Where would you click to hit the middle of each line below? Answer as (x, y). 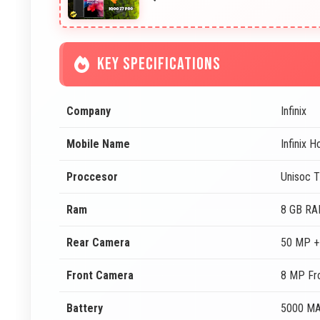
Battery (85, 308)
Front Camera (100, 275)
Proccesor (92, 177)
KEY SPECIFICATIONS (159, 64)
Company (89, 111)
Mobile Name (98, 144)
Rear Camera (98, 242)
